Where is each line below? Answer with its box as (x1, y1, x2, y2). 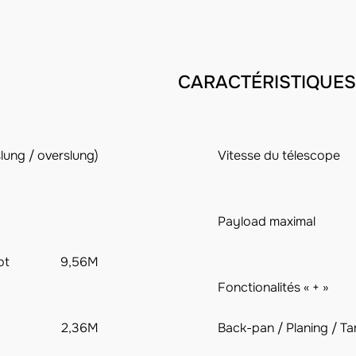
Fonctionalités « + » (218, 279, 328, 296)
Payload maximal (218, 213, 315, 230)
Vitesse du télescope (218, 147, 340, 164)
